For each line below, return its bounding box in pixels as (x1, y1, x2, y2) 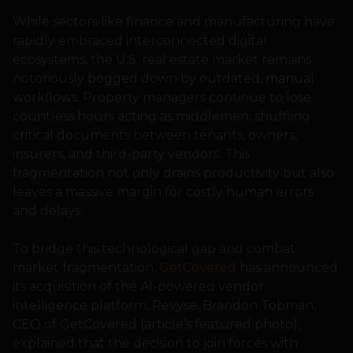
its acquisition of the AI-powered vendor (13, 279, 264, 295)
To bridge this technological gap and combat (13, 241, 295, 257)
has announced (236, 260, 338, 276)
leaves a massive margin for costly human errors (13, 184, 314, 200)
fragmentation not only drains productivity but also (13, 165, 334, 181)
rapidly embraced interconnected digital (13, 33, 267, 49)
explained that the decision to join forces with (13, 336, 298, 351)
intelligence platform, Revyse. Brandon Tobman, (13, 298, 316, 314)
